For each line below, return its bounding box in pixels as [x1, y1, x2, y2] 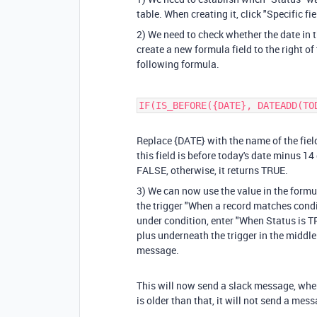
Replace [137, 134, 174, 147]
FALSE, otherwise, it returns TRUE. [137, 163, 288, 177]
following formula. [137, 57, 219, 71]
